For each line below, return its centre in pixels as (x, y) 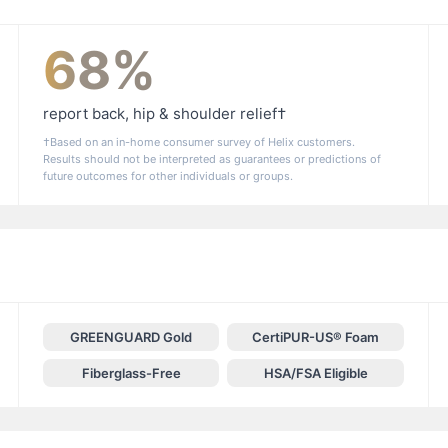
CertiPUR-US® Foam (316, 337)
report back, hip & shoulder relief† (164, 114)
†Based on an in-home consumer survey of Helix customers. (198, 142)
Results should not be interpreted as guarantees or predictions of (211, 159)
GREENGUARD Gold (131, 337)
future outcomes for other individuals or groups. (167, 176)
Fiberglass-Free (131, 373)
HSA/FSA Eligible (315, 373)
